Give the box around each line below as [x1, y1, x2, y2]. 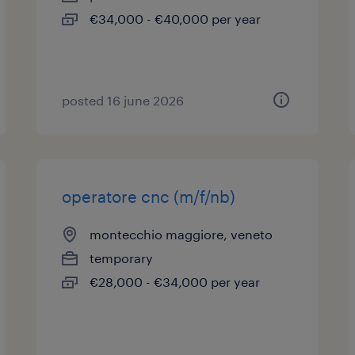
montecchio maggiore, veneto [90, 227, 273, 242]
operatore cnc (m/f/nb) [62, 187, 236, 206]
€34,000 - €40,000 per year [90, 11, 261, 26]
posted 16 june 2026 [62, 93, 185, 108]
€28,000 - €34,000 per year [90, 274, 261, 289]
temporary [90, 250, 154, 265]
